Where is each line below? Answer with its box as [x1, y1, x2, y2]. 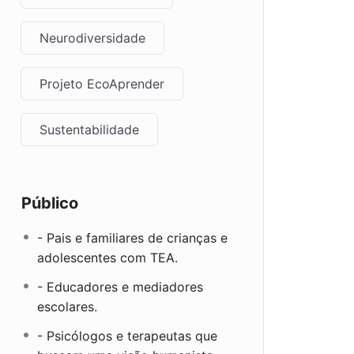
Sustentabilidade [40, 122, 139, 137]
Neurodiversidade [40, 30, 145, 46]
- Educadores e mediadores [37, 279, 203, 295]
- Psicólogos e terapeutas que [37, 328, 217, 344]
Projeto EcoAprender [40, 76, 164, 92]
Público [21, 194, 78, 213]
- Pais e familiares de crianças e [37, 230, 228, 246]
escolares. [37, 299, 97, 314]
